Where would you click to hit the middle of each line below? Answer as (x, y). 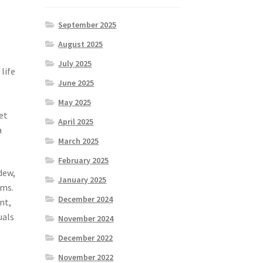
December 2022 (86, 237)
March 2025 (79, 141)
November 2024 (86, 218)
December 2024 (86, 199)
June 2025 (76, 82)
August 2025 (81, 44)
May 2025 (75, 102)
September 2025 (87, 24)
